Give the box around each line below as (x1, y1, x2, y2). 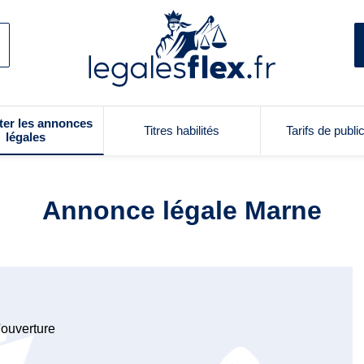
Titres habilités (144, 123, 220, 137)
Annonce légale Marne (42, 196, 322, 225)
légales (6, 130, 46, 144)
